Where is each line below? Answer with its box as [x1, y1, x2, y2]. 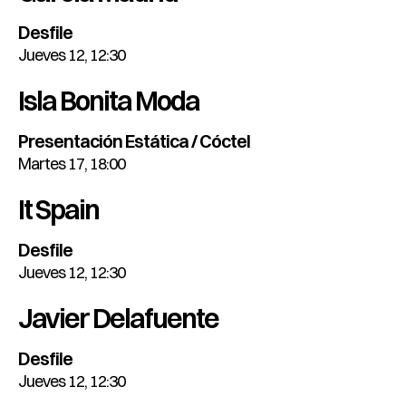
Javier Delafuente [18, 302, 218, 336]
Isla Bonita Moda [18, 84, 199, 119]
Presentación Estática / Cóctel [18, 130, 250, 153]
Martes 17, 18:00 [18, 153, 125, 175]
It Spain [18, 193, 99, 227]
